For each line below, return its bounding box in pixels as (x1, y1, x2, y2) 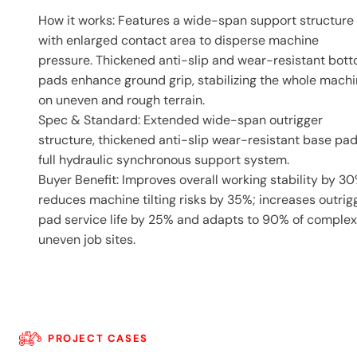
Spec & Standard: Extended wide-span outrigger (38, 112, 323, 128)
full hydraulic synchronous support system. (38, 151, 289, 168)
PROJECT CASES (48, 331, 148, 346)
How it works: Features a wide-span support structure (38, 12, 354, 29)
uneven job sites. (38, 231, 135, 248)
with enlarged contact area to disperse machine (38, 32, 319, 49)
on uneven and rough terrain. (38, 92, 205, 108)
